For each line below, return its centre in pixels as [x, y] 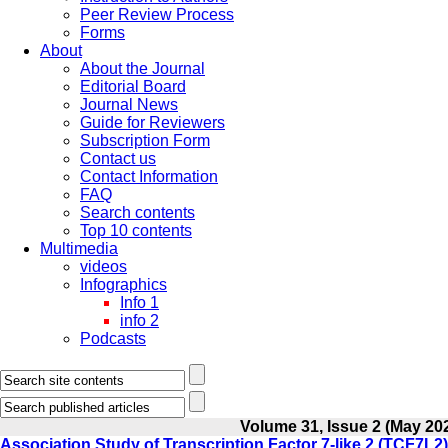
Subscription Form [145, 140]
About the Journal [142, 68]
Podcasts [113, 338]
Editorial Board [133, 86]
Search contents [137, 212]
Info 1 [139, 302]
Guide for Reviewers [152, 122]
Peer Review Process [157, 14]
